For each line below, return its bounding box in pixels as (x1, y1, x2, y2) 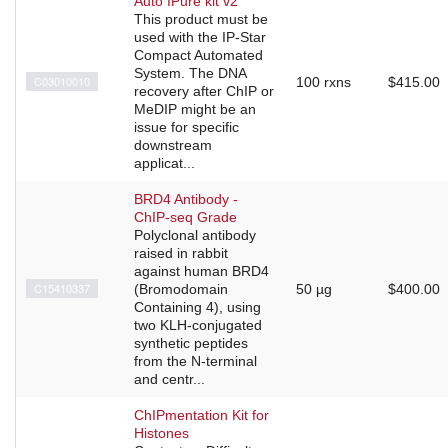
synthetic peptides (134, 335, 248, 352)
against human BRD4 (134, 263, 269, 280)
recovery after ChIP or (134, 83, 274, 100)
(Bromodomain (134, 281, 228, 298)
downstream (134, 137, 212, 154)
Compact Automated (134, 47, 263, 64)
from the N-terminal (134, 353, 257, 370)
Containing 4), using (134, 299, 261, 316)
